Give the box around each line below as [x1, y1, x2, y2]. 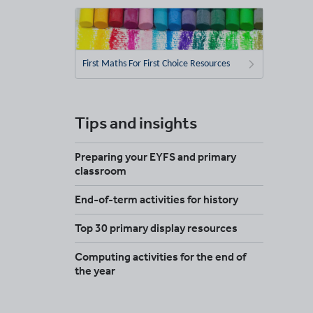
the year [75, 263, 115, 277]
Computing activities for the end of [75, 249, 246, 263]
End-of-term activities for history [75, 192, 238, 206]
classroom [75, 163, 126, 177]
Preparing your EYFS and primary [75, 150, 236, 163]
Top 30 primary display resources [75, 221, 238, 235]
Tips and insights [75, 112, 197, 133]
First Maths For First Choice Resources [82, 58, 230, 69]
